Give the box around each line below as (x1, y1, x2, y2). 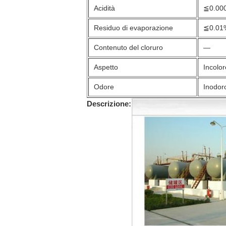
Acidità (94, 4, 115, 12)
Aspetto (94, 63, 118, 71)
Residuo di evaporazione (94, 24, 173, 32)
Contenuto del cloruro (94, 43, 163, 51)
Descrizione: (87, 99, 131, 108)
